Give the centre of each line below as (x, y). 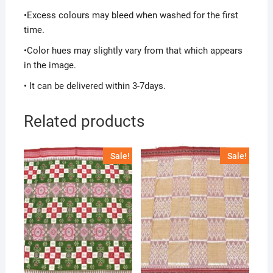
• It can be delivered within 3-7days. (94, 86)
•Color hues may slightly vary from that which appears (133, 51)
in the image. (50, 66)
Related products (84, 122)
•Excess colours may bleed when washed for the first (131, 16)
